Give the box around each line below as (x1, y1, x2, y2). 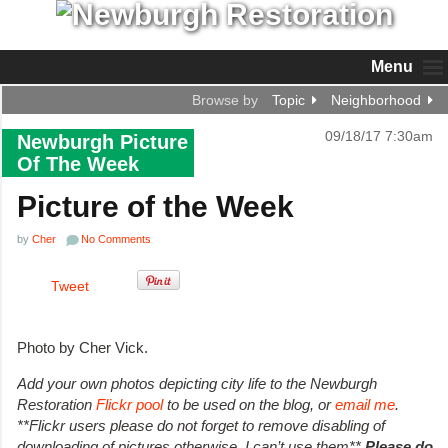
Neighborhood (331, 92, 421, 108)
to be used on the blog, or (163, 396, 335, 414)
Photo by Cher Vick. (17, 338, 148, 356)
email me (335, 396, 395, 414)
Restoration (17, 396, 96, 414)
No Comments (81, 233, 151, 245)
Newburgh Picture (17, 131, 188, 153)
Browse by (192, 92, 258, 108)
